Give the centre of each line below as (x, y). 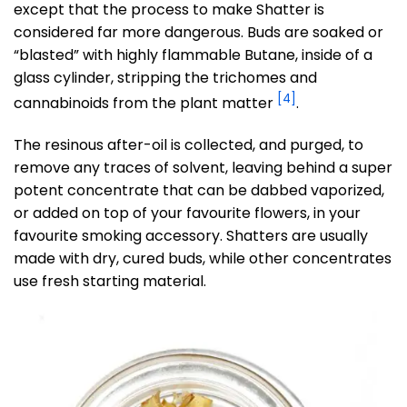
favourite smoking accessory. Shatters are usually (191, 235)
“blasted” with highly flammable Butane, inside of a (193, 55)
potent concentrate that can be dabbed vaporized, (199, 190)
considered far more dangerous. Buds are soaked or (199, 32)
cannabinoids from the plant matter (145, 103)
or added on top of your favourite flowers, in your (187, 213)
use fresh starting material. (110, 281)
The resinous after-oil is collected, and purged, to (189, 144)
